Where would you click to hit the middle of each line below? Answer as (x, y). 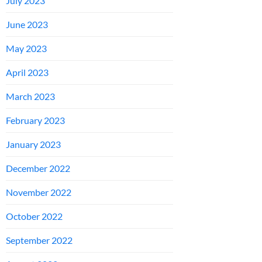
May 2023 (26, 48)
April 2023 (27, 72)
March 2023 (30, 96)
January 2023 (33, 144)
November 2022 (39, 192)
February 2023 (35, 120)
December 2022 (38, 168)
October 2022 (34, 216)
